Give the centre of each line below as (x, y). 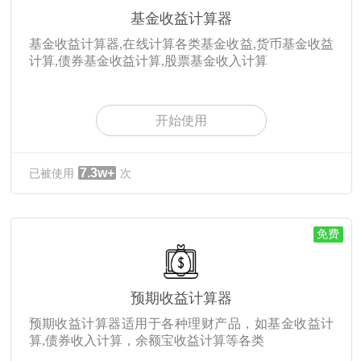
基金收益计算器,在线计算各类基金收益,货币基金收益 (181, 44)
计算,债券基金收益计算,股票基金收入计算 (148, 61)
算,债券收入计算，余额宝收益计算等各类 (146, 341)
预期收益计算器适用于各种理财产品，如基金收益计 (181, 324)
